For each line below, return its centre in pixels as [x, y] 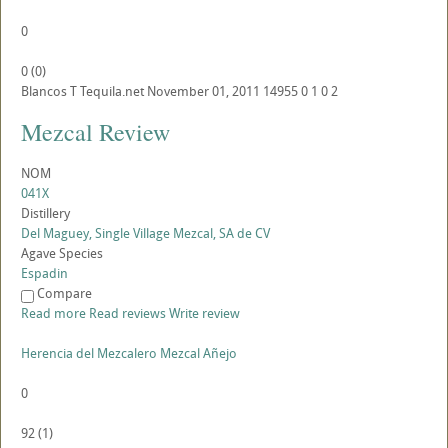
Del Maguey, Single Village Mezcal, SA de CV [145, 233]
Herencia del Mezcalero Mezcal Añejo [129, 353]
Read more [53, 313]
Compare [64, 293]
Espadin [44, 273]
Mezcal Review [95, 132]
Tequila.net [112, 91]
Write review [204, 313]
